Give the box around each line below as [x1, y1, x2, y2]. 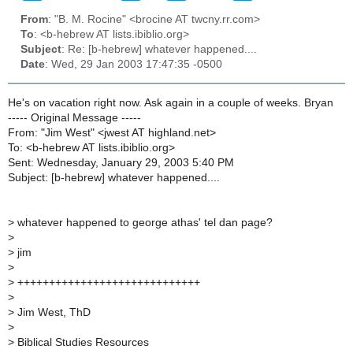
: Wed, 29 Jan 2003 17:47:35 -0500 [45, 58, 222, 71]
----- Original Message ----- [8, 111, 141, 124]
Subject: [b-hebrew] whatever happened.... [8, 171, 220, 184]
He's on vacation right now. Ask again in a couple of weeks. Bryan [8, 96, 333, 109]
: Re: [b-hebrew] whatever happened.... [61, 43, 257, 56]
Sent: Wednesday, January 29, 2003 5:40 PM [8, 156, 234, 169]
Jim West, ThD [14, 306, 91, 318]
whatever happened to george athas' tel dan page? [14, 216, 273, 229]
